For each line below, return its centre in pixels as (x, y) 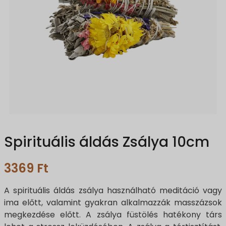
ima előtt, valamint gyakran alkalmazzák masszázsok (113, 203)
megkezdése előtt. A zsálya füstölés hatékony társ (113, 215)
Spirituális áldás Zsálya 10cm (107, 142)
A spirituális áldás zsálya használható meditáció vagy (113, 191)
